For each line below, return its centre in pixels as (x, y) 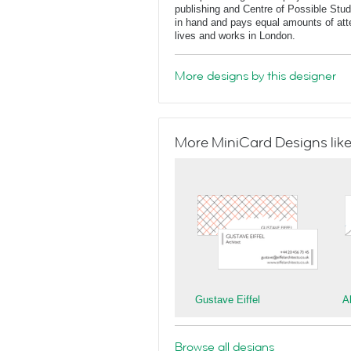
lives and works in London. (235, 36)
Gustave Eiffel (228, 300)
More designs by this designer (255, 76)
